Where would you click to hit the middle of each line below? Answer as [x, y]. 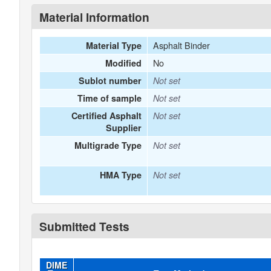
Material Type [114, 45]
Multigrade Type [108, 145]
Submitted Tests [84, 226]
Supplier [124, 128]
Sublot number [110, 80]
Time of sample [110, 98]
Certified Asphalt [107, 116]
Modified [124, 63]
